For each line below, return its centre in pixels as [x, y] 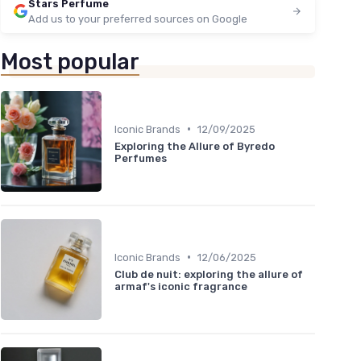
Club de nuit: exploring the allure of [209, 274]
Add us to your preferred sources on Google [138, 19]
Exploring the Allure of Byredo [195, 146]
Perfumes [141, 158]
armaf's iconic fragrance [181, 286]
